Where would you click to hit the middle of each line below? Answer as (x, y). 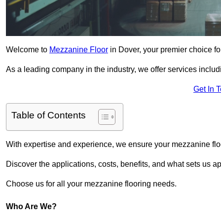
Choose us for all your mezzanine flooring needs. (91, 184)
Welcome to (28, 50)
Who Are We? (31, 207)
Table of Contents (49, 115)
